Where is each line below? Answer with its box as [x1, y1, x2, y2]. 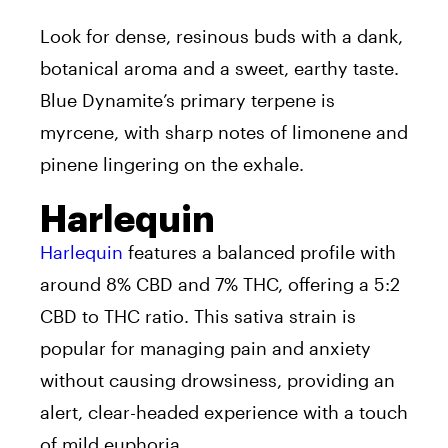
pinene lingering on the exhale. [40, 153, 304, 176]
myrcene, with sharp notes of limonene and [40, 121, 408, 144]
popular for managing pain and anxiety [40, 337, 371, 360]
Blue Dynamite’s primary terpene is [40, 89, 335, 112]
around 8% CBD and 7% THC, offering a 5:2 [40, 273, 400, 296]
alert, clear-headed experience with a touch [40, 401, 408, 424]
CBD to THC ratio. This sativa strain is [40, 305, 356, 328]
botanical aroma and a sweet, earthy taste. [40, 57, 399, 80]
